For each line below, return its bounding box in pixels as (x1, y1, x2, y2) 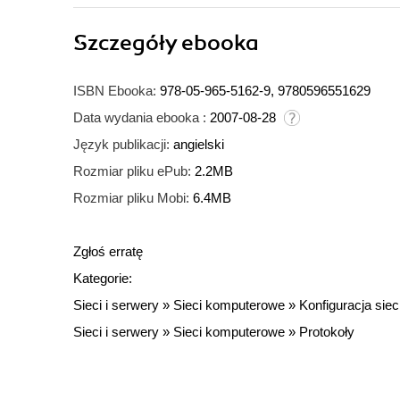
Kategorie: (73, 271, 132, 287)
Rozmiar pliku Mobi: (73, 190, 189, 206)
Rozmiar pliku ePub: (73, 163, 191, 179)
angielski (173, 137, 224, 153)
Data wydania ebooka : (73, 110, 206, 126)
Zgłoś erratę (73, 244, 143, 260)
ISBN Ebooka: (73, 83, 156, 99)
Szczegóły (73, 29, 181, 57)
